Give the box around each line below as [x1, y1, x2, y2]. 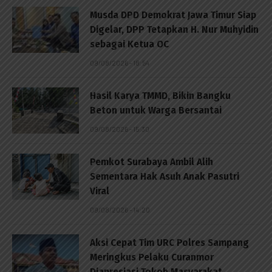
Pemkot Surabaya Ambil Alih [90, 155, 213, 168]
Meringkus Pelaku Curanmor [90, 250, 214, 263]
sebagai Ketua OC [90, 37, 169, 50]
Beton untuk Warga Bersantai [90, 103, 222, 117]
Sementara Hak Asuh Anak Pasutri [90, 169, 239, 183]
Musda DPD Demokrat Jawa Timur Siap [90, 8, 256, 21]
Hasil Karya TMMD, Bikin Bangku [90, 89, 231, 102]
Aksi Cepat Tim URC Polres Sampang [90, 236, 249, 249]
